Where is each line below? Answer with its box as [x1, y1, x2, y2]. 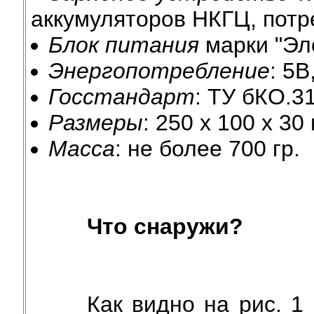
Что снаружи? [86, 214, 243, 239]
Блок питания [48, 32, 199, 57]
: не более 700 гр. [114, 136, 300, 161]
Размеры [48, 110, 143, 135]
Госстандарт [48, 84, 195, 109]
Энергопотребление [48, 58, 270, 83]
